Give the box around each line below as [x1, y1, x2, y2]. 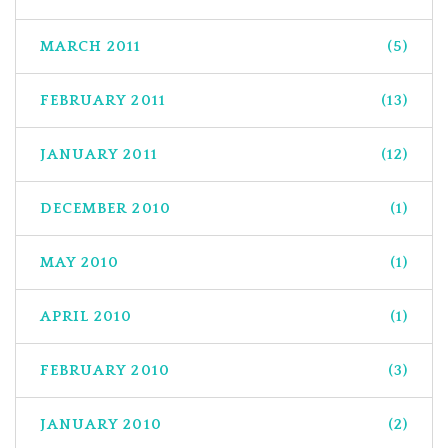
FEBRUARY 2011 [40, 91, 166, 109]
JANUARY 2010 [40, 415, 162, 433]
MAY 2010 [40, 253, 120, 271]
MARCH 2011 [40, 37, 142, 55]
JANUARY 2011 [40, 145, 158, 163]
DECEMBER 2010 [40, 199, 171, 217]
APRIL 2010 [40, 307, 133, 325]
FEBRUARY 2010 [40, 361, 170, 379]
